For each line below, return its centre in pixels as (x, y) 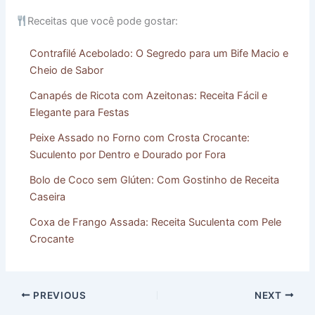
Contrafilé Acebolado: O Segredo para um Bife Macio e (159, 54)
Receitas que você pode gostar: (103, 21)
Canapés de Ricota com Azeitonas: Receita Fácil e (149, 96)
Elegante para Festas (80, 113)
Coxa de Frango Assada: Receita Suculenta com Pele (156, 223)
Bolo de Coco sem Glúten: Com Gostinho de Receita (155, 180)
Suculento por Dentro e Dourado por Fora (128, 155)
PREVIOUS (58, 295)
